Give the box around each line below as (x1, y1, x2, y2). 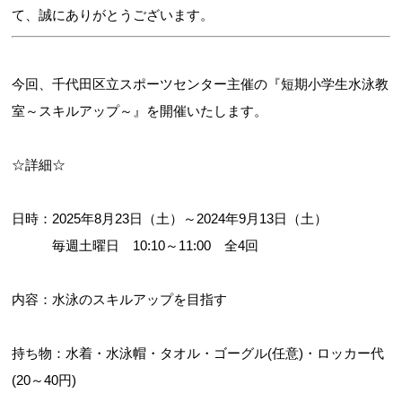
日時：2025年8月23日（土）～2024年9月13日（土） (12, 211, 328, 227)
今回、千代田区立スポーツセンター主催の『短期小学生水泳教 (12, 76, 389, 92)
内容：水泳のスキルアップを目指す (12, 292, 228, 308)
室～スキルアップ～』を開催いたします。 (12, 103, 268, 119)
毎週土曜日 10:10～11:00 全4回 (12, 238, 259, 254)
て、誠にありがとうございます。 (12, 7, 214, 23)
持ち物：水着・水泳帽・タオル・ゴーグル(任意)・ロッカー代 (12, 345, 385, 362)
